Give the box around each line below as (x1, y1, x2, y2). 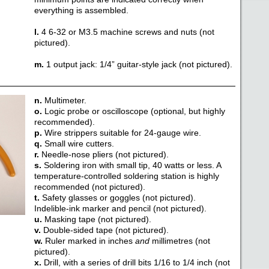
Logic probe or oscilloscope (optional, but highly (44, 106, 225, 116)
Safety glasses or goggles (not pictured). (41, 193, 196, 202)
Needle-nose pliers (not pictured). (41, 150, 169, 159)
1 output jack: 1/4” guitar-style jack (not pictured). (43, 59, 232, 69)
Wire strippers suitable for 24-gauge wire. (44, 128, 201, 138)
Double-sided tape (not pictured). (43, 225, 169, 235)
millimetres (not (149, 236, 210, 246)
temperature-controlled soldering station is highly (34, 171, 219, 181)
